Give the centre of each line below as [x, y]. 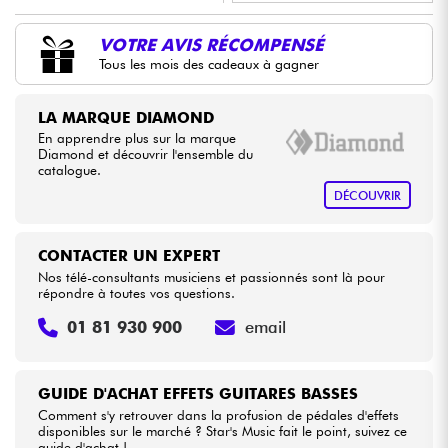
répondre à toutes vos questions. [136, 292]
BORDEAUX [337, 74]
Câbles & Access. [128, 49]
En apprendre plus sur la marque [136, 138]
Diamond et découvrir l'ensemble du [145, 154]
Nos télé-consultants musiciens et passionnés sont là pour [211, 276]
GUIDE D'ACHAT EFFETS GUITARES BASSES [197, 394]
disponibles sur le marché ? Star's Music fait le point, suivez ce [222, 431]
